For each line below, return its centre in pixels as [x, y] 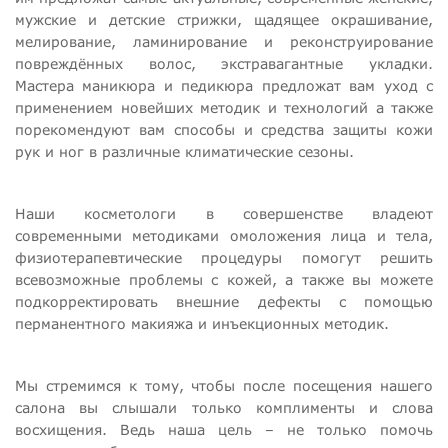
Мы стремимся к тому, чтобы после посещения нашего [224, 386]
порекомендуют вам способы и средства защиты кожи [224, 130]
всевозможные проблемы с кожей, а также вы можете [224, 280]
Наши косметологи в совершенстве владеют [224, 214]
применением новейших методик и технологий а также [224, 108]
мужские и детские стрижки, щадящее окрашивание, [224, 20]
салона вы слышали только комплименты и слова [224, 408]
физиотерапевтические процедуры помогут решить [224, 258]
